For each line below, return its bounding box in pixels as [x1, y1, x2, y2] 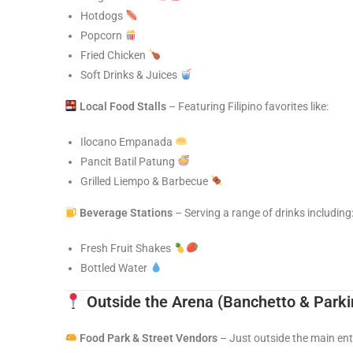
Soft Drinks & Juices [80, 69, 180, 81]
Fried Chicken [80, 49, 148, 61]
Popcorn [80, 29, 124, 42]
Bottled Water [80, 262, 150, 274]
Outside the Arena [82, 292, 214, 311]
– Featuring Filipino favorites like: [165, 100, 329, 113]
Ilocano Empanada [80, 136, 175, 148]
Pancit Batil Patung [80, 155, 177, 168]
